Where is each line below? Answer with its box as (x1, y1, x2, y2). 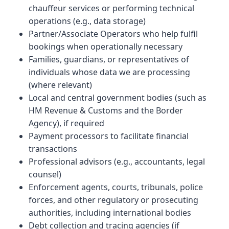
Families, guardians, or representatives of (29, 54, 189, 65)
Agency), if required (29, 118, 104, 129)
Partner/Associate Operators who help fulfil (29, 28, 198, 39)
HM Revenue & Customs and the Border (29, 105, 183, 116)
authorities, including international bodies (29, 207, 191, 218)
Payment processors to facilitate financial (29, 130, 189, 142)
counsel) (29, 169, 61, 180)
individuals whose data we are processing (29, 66, 190, 78)
